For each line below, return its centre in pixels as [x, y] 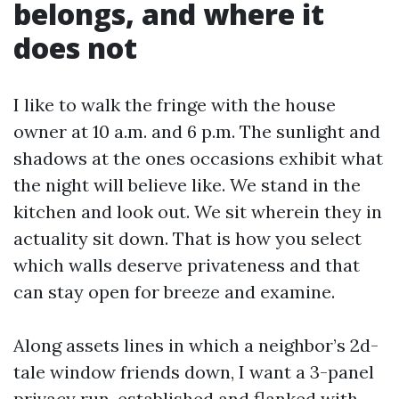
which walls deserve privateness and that [187, 265]
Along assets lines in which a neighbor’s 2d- [196, 345]
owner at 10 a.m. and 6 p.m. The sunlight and [197, 131]
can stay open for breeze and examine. [174, 292]
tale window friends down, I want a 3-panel [194, 372]
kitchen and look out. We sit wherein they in [198, 212]
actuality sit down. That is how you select [187, 238]
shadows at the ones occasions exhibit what [198, 158]
